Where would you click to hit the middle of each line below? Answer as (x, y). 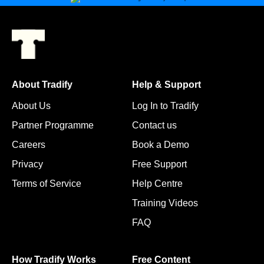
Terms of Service (47, 184)
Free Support (159, 164)
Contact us (154, 126)
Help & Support (166, 85)
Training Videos (165, 203)
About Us (31, 106)
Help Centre (157, 184)
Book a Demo (161, 145)
